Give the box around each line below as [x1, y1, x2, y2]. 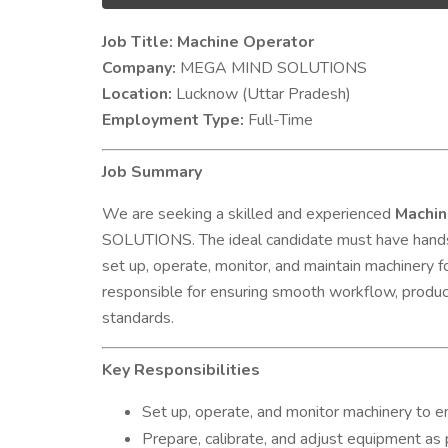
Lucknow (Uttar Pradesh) [172, 83, 351, 105]
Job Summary [102, 161, 202, 183]
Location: [102, 83, 172, 105]
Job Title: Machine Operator [102, 31, 314, 53]
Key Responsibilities [102, 359, 260, 381]
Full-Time [244, 109, 313, 131]
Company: [102, 57, 176, 79]
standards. [102, 307, 174, 329]
